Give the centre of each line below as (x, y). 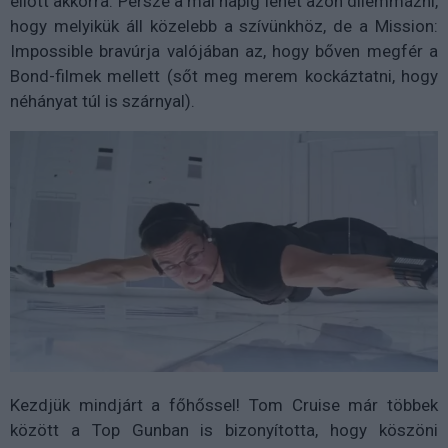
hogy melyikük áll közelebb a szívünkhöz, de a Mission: (224, 26)
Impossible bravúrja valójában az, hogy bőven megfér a (224, 51)
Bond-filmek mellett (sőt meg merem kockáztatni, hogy (224, 76)
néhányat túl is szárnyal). (102, 101)
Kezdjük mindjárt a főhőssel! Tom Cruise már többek (224, 404)
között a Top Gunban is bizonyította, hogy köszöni (224, 429)
